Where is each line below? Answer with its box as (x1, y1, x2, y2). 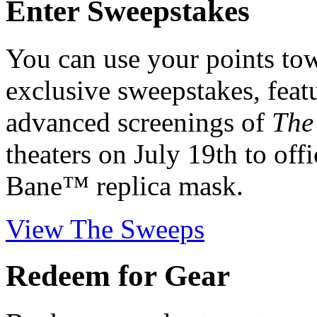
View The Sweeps (6, 213, 204, 244)
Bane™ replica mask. (6, 170, 243, 201)
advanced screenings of (6, 106, 272, 137)
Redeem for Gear (6, 259, 230, 293)
